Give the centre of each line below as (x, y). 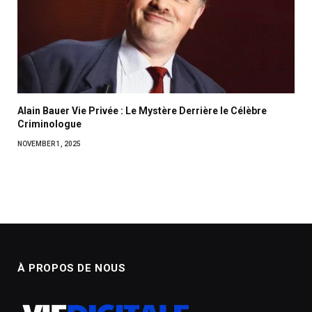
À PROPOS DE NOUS (72, 268)
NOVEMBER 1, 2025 (49, 143)
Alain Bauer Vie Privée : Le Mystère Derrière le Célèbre (142, 110)
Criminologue (49, 124)
